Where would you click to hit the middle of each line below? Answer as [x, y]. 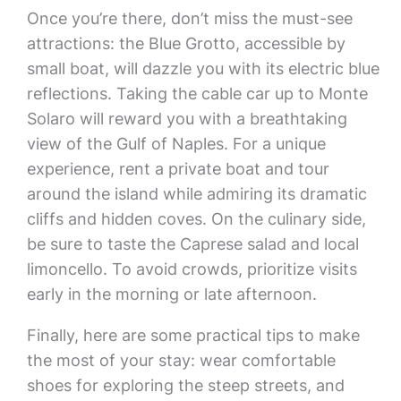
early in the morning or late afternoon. [171, 294]
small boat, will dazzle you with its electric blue [203, 68]
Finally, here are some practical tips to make [193, 335]
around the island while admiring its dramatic [196, 194]
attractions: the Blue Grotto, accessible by [186, 43]
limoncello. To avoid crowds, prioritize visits [192, 269]
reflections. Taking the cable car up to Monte [197, 94]
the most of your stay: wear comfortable [181, 360]
